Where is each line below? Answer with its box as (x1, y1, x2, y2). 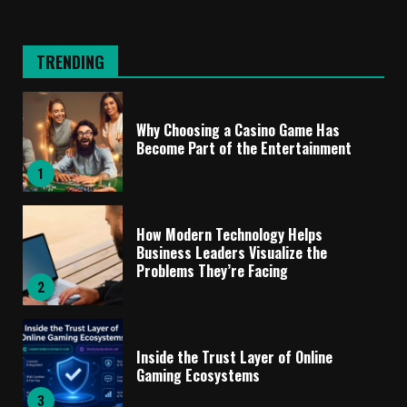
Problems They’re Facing (136, 260, 288, 283)
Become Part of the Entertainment (136, 137, 352, 160)
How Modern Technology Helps (136, 223, 323, 246)
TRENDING (36, 49, 104, 74)
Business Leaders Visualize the (136, 242, 327, 264)
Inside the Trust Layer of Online (136, 346, 333, 369)
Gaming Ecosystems (136, 364, 260, 387)
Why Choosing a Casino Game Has (136, 119, 340, 142)
